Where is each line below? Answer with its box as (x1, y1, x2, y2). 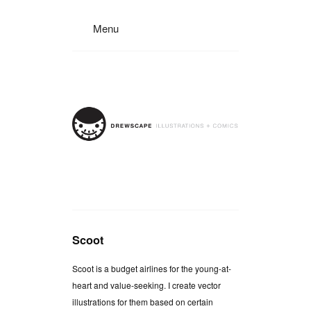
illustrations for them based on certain (72, 295, 213, 308)
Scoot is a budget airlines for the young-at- (72, 262, 231, 274)
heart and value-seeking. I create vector (72, 278, 221, 291)
